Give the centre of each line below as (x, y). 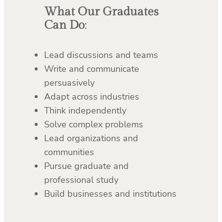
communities (69, 152)
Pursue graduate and (86, 166)
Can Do (64, 26)
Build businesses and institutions (110, 194)
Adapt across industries (91, 97)
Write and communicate (91, 69)
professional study (81, 180)
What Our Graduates (101, 12)
